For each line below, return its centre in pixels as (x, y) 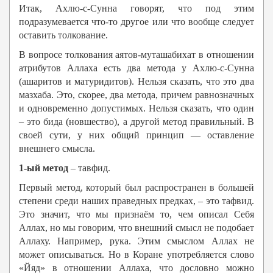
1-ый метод (45, 168)
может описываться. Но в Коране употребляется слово (136, 255)
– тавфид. (90, 168)
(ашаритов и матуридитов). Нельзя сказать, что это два (136, 82)
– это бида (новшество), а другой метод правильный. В (136, 122)
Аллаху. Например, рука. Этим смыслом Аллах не (136, 241)
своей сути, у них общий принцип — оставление (136, 135)
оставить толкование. (63, 35)
